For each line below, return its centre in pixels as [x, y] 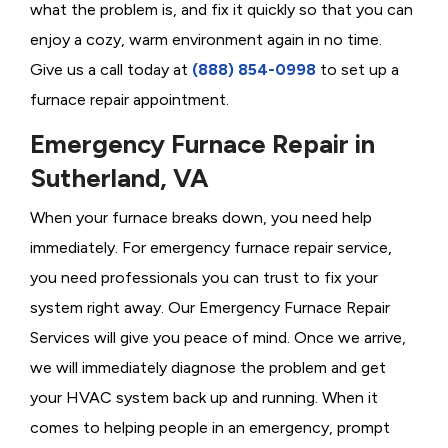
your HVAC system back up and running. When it [204, 398]
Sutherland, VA [119, 178]
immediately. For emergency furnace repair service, [211, 248]
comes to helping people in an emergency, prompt [210, 428]
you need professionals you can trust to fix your [204, 278]
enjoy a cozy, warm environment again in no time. [206, 40]
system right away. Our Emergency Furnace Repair [210, 308]
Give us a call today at [111, 70]
